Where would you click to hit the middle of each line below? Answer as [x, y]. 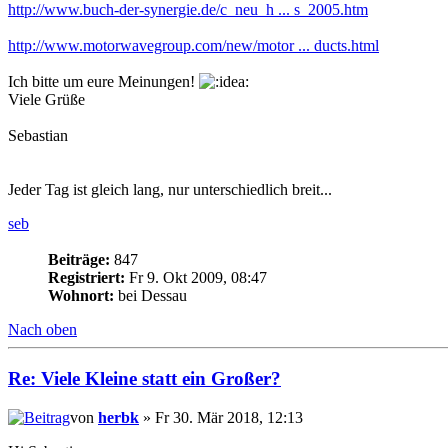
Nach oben [42, 330]
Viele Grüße [46, 100]
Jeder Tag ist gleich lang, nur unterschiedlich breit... [170, 190]
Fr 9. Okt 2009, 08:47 [196, 278]
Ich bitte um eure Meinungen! [103, 82]
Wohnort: [81, 296]
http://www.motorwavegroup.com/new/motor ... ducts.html [193, 46]
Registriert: [86, 278]
